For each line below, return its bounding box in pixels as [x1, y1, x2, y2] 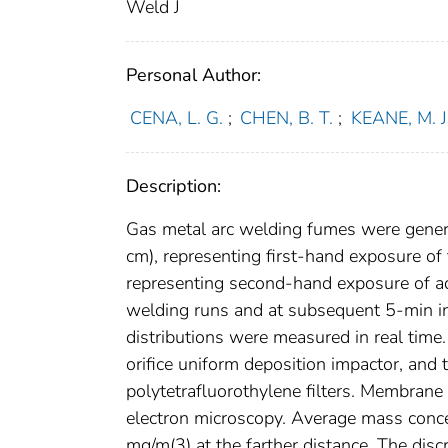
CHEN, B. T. [240, 106, 334, 131]
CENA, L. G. [129, 106, 223, 131]
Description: [126, 174, 221, 199]
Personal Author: [126, 63, 261, 88]
